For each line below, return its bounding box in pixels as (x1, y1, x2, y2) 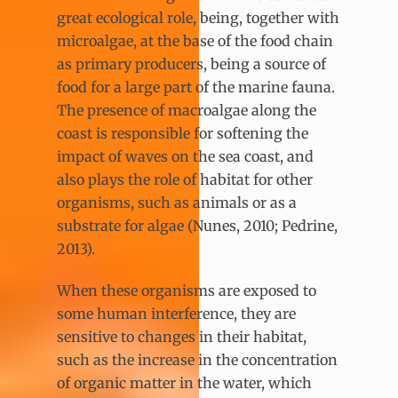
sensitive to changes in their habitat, (57, 328, 306, 346)
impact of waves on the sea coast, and (57, 147, 314, 166)
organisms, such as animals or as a (57, 194, 297, 212)
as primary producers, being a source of (57, 55, 326, 74)
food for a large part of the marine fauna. (57, 78, 335, 97)
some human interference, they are (57, 305, 296, 323)
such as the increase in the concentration (57, 351, 338, 370)
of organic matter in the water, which (57, 374, 312, 393)
